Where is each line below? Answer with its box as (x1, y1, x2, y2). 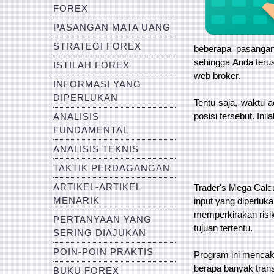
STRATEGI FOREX (53, 42, 141, 51)
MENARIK (53, 196, 100, 206)
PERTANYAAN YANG (53, 215, 152, 224)
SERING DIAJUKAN (53, 228, 146, 238)
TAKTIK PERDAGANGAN (53, 163, 170, 173)
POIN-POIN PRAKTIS (53, 247, 154, 257)
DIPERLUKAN (53, 93, 118, 103)
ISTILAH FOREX (53, 61, 130, 70)
